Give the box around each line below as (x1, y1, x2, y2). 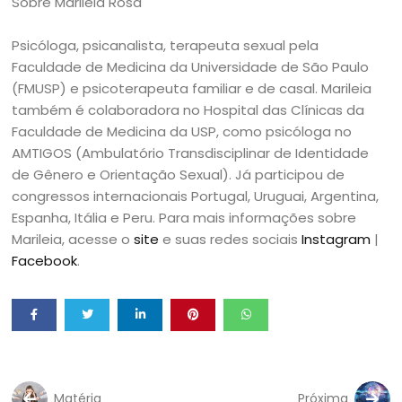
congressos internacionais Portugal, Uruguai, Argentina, (12, 187, 380, 205)
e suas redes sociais (159, 230, 302, 249)
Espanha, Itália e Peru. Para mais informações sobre (12, 208, 357, 227)
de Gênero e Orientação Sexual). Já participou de (12, 165, 345, 184)
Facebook (12, 251, 78, 270)
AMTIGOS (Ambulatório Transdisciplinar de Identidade (12, 144, 370, 162)
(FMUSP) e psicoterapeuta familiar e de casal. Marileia (12, 79, 372, 98)
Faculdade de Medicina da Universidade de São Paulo (12, 57, 370, 76)
